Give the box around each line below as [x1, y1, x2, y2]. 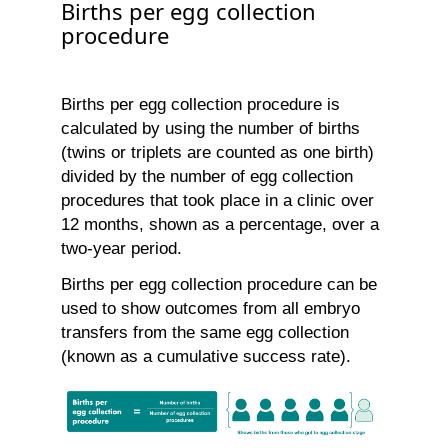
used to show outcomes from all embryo [61, 299, 360, 319]
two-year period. [61, 239, 182, 259]
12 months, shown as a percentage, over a [61, 215, 379, 235]
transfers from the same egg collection [61, 323, 349, 343]
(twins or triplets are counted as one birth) [61, 143, 374, 163]
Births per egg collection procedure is [61, 95, 340, 115]
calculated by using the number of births [61, 119, 360, 139]
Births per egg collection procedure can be [61, 275, 377, 295]
